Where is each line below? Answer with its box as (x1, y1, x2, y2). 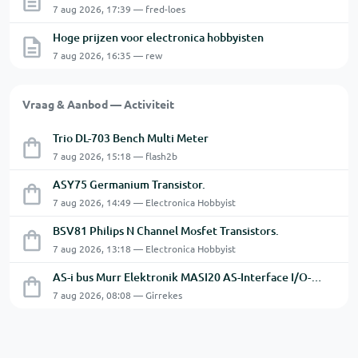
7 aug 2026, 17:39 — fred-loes (53, 2, 185, 15)
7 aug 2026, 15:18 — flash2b (53, 149, 177, 162)
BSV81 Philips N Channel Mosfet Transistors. (53, 223, 279, 238)
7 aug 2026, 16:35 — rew (53, 49, 162, 62)
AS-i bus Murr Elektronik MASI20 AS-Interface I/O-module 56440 (311, 269, 322, 284)
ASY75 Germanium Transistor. (53, 177, 205, 192)
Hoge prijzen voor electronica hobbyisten (53, 30, 264, 45)
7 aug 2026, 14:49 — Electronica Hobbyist (53, 196, 236, 209)
